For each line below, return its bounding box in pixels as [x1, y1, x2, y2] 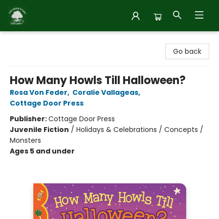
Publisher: [10, 114, 48, 124]
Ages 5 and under [10, 146, 75, 156]
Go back [173, 46, 201, 56]
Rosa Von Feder [10, 88, 67, 97]
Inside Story [7, 36, 46, 45]
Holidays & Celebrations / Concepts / [76, 125, 203, 134]
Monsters [10, 135, 41, 145]
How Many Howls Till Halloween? [10, 73, 186, 88]
